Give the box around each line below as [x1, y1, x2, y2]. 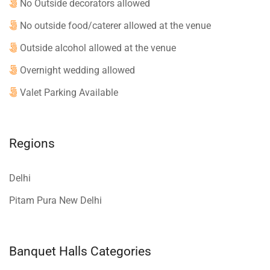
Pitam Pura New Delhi [9, 194, 102, 206]
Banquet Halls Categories [9, 243, 151, 259]
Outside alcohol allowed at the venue [20, 42, 176, 54]
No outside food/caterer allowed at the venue [20, 19, 211, 31]
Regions [9, 136, 55, 151]
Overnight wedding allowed [20, 64, 135, 76]
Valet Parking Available [20, 86, 118, 98]
